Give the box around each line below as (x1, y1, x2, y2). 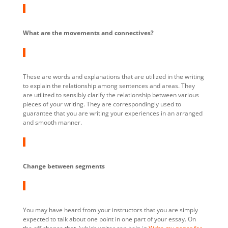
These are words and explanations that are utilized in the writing (22, 72, 204, 81)
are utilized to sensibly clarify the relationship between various (22, 90, 199, 99)
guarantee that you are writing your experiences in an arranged (22, 108, 203, 118)
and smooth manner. (22, 118, 85, 127)
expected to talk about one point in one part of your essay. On (22, 214, 196, 223)
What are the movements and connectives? (22, 28, 154, 37)
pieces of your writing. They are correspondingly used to (22, 99, 181, 108)
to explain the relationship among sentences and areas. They (22, 81, 195, 90)
